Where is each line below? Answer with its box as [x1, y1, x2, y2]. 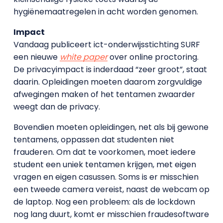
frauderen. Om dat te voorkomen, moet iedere [13, 146, 196, 158]
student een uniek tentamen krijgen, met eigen [13, 158, 196, 170]
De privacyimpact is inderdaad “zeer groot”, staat [13, 63, 207, 75]
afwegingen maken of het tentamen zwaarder [13, 88, 195, 100]
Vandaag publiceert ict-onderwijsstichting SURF [13, 38, 200, 50]
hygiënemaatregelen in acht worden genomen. [13, 5, 198, 17]
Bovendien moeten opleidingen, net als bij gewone [13, 121, 209, 133]
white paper [59, 51, 108, 63]
